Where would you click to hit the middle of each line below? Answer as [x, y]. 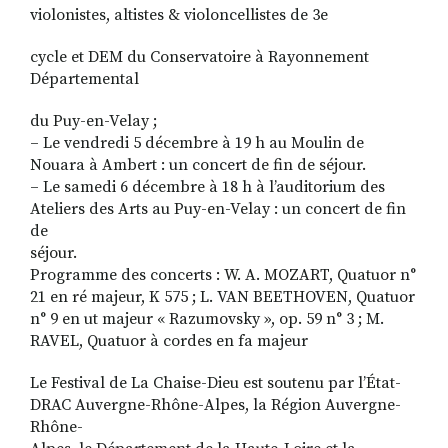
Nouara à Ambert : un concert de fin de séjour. [198, 165]
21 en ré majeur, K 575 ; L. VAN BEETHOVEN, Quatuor [222, 297]
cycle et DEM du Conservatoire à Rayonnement [199, 57]
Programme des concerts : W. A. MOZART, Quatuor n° [223, 275]
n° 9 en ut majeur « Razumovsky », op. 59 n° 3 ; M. [207, 319]
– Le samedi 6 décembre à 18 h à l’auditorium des [207, 187]
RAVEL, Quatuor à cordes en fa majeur [169, 341]
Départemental [84, 79]
